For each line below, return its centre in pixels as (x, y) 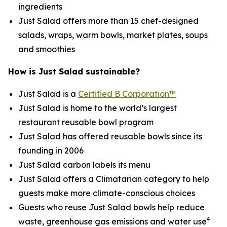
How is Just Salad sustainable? (74, 71)
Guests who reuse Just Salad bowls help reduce (111, 207)
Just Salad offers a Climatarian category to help (114, 179)
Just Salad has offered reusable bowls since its (110, 136)
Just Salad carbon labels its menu (84, 165)
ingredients (40, 7)
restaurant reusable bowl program (86, 122)
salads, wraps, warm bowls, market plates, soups (113, 35)
